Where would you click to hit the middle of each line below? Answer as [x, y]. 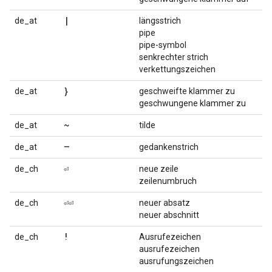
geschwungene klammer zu [192, 103]
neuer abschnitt [169, 215]
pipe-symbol [163, 45]
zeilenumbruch [168, 181]
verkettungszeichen [177, 69]
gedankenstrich [169, 147]
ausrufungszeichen [176, 261]
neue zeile [159, 169]
